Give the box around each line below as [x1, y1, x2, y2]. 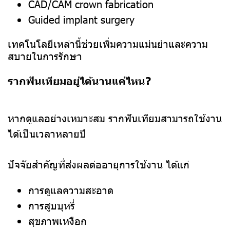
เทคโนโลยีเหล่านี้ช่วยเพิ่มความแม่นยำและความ [8, 36, 208, 50]
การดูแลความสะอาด [28, 183, 113, 197]
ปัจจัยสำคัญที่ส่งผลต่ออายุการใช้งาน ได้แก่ [8, 157, 189, 171]
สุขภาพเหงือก [28, 214, 87, 227]
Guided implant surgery [28, 12, 135, 26]
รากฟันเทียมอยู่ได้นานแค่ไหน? [8, 73, 151, 87]
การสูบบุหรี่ [28, 198, 75, 212]
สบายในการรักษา [8, 49, 82, 63]
